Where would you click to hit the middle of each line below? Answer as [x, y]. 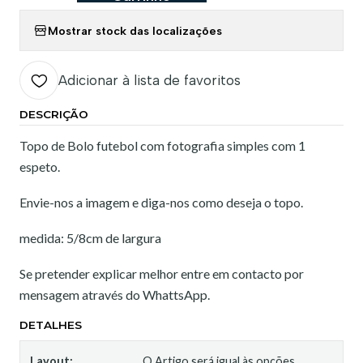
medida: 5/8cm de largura [90, 238]
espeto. [40, 167]
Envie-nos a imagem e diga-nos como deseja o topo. [161, 202]
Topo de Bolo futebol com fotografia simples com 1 [162, 145]
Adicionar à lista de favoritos [149, 80]
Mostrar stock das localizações [135, 30]
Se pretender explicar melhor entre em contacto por [162, 273]
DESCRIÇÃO [54, 114]
